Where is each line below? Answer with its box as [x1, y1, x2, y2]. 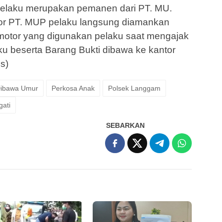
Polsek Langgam [108, 84, 161, 93]
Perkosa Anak [52, 84, 95, 93]
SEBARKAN [106, 121, 145, 130]
